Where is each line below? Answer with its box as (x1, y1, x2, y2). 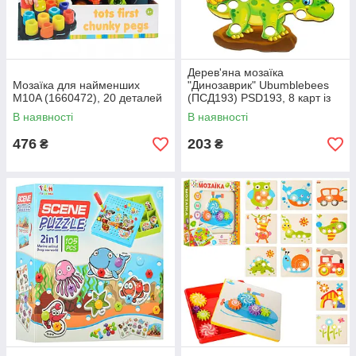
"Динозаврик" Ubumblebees (188, 79, 329, 91)
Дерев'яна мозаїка (188, 66, 284, 79)
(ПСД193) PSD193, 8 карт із (188, 91, 331, 104)
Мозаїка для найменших (13, 79, 140, 91)
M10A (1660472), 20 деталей (13, 91, 162, 104)
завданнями (188, 104, 250, 117)
